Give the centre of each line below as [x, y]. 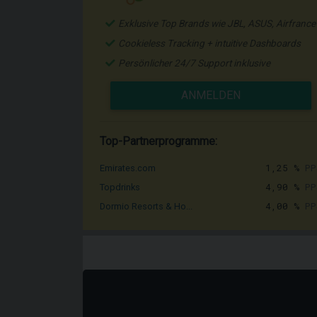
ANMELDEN [211, 95]
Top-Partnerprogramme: [158, 141]
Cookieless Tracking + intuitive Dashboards [209, 43]
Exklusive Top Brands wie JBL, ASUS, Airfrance [217, 23]
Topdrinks [120, 187]
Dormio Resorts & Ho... [146, 206]
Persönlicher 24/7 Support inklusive [194, 63]
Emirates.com [128, 168]
